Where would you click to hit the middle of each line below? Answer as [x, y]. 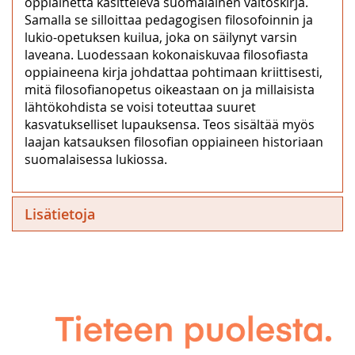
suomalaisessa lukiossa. [96, 159]
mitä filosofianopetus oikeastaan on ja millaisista [170, 89]
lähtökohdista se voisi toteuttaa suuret [140, 107]
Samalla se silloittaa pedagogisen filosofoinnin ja [169, 19]
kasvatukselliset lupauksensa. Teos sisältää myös [170, 124]
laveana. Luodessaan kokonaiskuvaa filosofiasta [166, 54]
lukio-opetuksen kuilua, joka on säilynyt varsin [161, 37]
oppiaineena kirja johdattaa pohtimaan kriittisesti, [174, 72]
